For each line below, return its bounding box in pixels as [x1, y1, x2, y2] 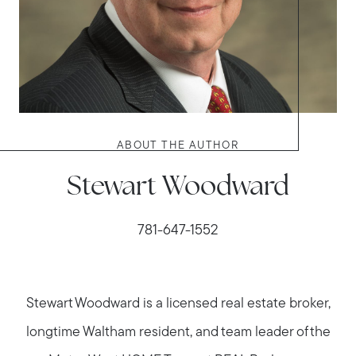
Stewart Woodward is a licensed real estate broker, [25, 296, 331, 312]
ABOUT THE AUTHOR [116, 140, 240, 153]
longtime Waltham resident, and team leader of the [25, 325, 331, 341]
